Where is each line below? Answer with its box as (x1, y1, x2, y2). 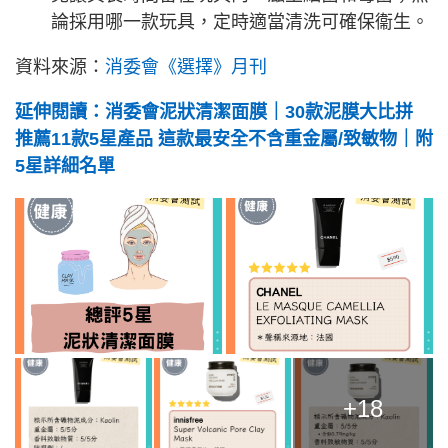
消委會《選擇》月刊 (105, 57, 267, 78)
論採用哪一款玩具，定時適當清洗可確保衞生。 (51, 12, 429, 33)
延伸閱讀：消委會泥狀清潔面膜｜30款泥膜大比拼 (15, 102, 413, 123)
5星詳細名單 (15, 156, 115, 177)
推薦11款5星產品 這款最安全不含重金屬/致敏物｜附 (15, 129, 433, 150)
